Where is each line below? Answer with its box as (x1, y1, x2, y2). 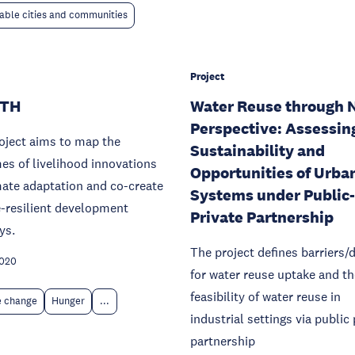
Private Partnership (190, 208, 334, 227)
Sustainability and (190, 141, 325, 160)
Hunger (52, 295, 85, 307)
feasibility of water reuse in (190, 288, 341, 304)
